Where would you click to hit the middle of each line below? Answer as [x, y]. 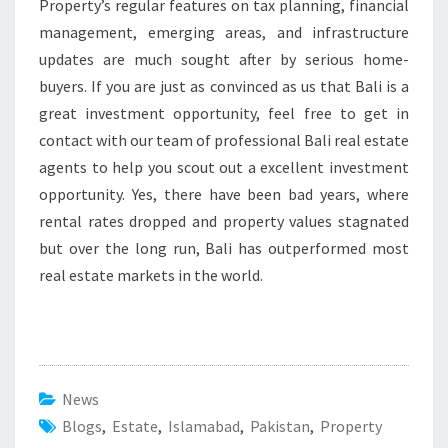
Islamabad [204, 425]
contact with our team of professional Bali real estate [224, 139]
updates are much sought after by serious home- [224, 58]
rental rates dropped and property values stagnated [224, 220]
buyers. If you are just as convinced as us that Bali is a [224, 85]
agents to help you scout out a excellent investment [224, 166]
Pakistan [280, 425]
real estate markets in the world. [151, 274]
